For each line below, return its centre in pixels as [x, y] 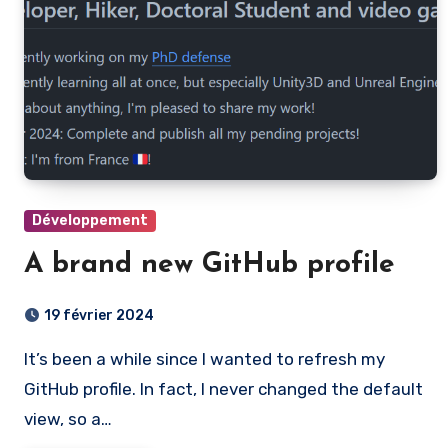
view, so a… [68, 419]
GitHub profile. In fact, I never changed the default [223, 389]
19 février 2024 [99, 315]
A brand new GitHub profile [209, 265]
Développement [90, 220]
